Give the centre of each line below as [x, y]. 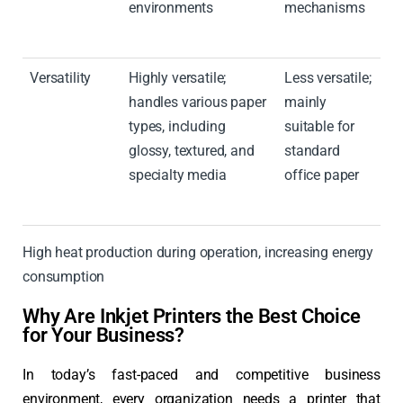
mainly [306, 103]
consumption [64, 277]
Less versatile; [328, 78]
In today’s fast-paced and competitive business [201, 375]
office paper [322, 175]
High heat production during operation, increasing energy [198, 253]
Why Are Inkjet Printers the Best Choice [192, 317]
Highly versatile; [178, 78]
